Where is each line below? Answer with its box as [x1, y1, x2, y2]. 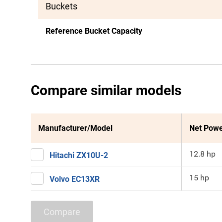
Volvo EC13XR [50, 174, 100, 184]
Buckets [46, 1, 77, 11]
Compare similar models [31, 82, 181, 99]
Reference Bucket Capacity [46, 26, 142, 36]
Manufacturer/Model [38, 123, 112, 133]
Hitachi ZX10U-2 [50, 151, 108, 160]
